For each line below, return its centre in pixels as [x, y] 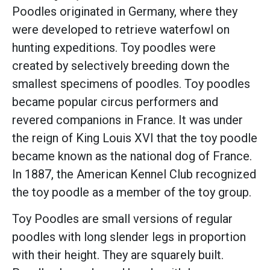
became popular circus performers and [115, 102]
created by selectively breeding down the [121, 66]
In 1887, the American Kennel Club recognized [134, 174]
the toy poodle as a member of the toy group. [132, 192]
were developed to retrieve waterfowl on [121, 30]
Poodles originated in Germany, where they [125, 11]
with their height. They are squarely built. [118, 255]
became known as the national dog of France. [132, 156]
